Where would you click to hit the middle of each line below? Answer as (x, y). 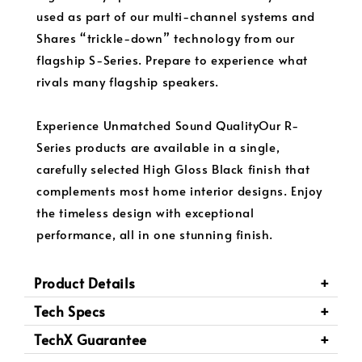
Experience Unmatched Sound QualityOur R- (168, 124)
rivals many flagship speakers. (128, 81)
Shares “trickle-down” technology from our (166, 37)
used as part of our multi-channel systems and (176, 15)
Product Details (87, 282)
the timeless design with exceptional (145, 212)
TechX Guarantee (90, 339)
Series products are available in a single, (158, 146)
